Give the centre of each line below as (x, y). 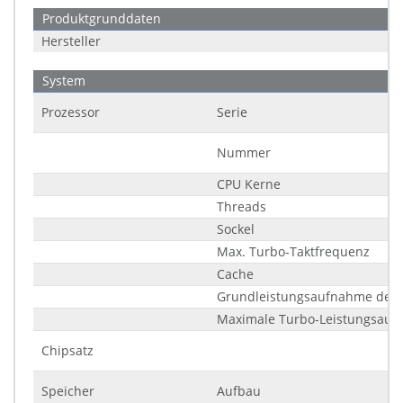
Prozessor (71, 112)
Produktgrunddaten (102, 18)
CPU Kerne (249, 184)
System (64, 81)
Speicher (68, 391)
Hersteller (71, 41)
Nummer (244, 152)
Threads (242, 206)
